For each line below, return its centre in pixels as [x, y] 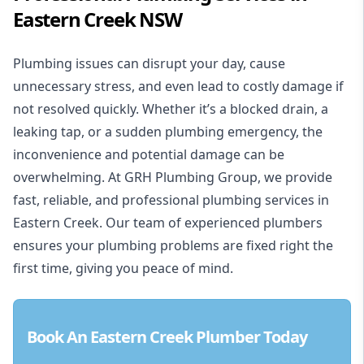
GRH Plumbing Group [191, 178]
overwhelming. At [69, 178]
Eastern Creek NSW [97, 19]
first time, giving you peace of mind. [123, 269]
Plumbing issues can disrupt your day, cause [149, 64]
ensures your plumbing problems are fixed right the [173, 246]
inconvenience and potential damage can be [149, 155]
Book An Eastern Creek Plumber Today [167, 337]
